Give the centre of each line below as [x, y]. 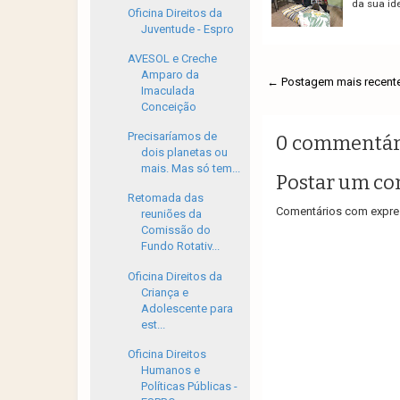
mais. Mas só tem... [191, 168]
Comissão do [176, 230]
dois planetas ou [185, 152]
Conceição [169, 106]
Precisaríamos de [173, 136]
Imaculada [168, 90]
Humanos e [171, 370]
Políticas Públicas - [190, 386]
